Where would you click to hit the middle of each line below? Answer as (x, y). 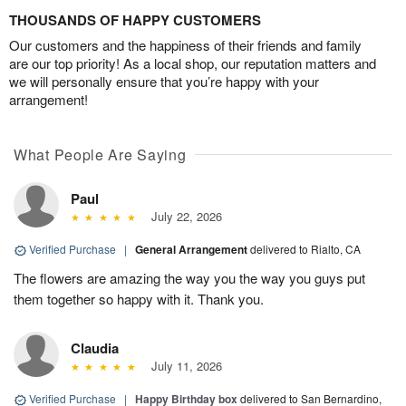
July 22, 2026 (183, 217)
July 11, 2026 (183, 366)
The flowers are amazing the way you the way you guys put (189, 278)
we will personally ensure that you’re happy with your (164, 82)
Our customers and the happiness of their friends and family (185, 45)
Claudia (95, 348)
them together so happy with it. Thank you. (139, 299)
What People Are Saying (100, 155)
